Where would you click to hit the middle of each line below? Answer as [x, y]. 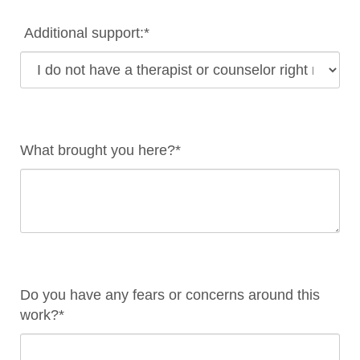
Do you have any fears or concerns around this [170, 295]
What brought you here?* [100, 150]
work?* [42, 315]
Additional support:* [85, 33]
